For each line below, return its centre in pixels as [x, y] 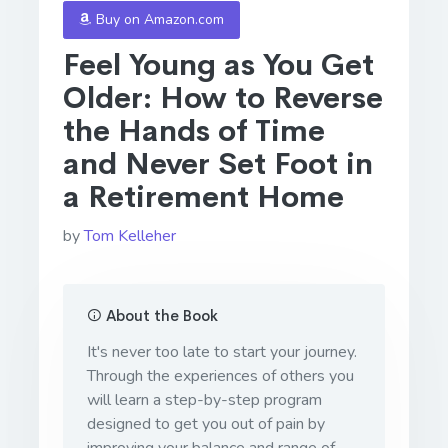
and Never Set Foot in [218, 163]
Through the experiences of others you [220, 375]
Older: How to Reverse [223, 97]
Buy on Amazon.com [158, 20]
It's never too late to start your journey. [222, 351]
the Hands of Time [194, 130]
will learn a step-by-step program [204, 399]
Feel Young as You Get [218, 64]
